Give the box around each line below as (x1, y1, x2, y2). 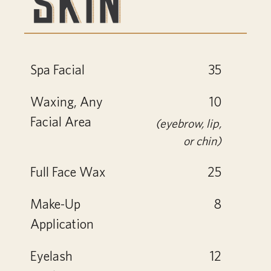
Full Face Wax (30, 164, 105, 180)
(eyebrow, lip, (155, 116, 221, 131)
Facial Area (30, 114, 91, 129)
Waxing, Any (30, 94, 103, 109)
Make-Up (30, 196, 80, 212)
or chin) (183, 134, 221, 148)
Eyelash (30, 248, 73, 264)
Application (30, 216, 94, 232)
